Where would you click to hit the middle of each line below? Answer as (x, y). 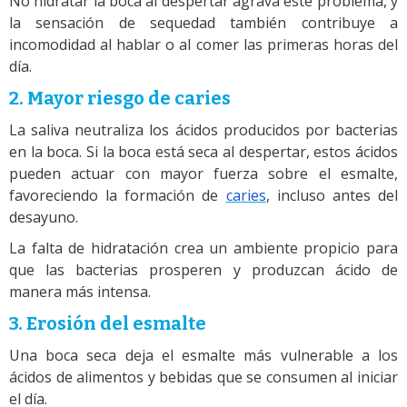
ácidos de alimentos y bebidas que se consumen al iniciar (203, 377)
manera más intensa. (80, 291)
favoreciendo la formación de (118, 195)
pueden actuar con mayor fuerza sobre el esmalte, (203, 173)
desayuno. (44, 217)
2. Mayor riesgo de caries (120, 98)
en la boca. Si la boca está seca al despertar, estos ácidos (203, 151)
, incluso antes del (332, 195)
